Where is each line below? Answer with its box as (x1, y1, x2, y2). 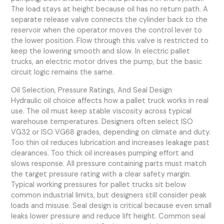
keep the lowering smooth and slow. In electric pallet (11, 46, 190, 56)
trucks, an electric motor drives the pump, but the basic (11, 57, 202, 67)
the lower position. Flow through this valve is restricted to (11, 36, 209, 46)
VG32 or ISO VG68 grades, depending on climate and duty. (11, 127, 211, 137)
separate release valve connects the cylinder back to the (11, 15, 208, 25)
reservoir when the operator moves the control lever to (11, 25, 202, 35)
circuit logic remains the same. (11, 67, 114, 77)
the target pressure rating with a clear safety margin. (11, 169, 191, 179)
